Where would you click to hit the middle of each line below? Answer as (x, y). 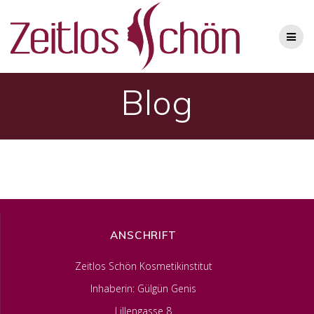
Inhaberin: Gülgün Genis (143, 288)
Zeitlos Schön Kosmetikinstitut (143, 266)
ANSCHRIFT (143, 235)
